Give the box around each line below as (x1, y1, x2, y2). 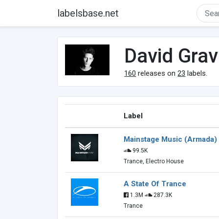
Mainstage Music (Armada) (124, 135, 217, 144)
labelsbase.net (57, 7, 119, 19)
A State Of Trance (124, 179, 186, 188)
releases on (136, 69, 178, 78)
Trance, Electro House (124, 158, 184, 165)
